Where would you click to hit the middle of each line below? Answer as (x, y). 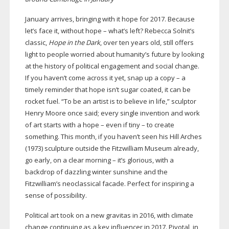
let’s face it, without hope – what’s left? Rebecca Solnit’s (110, 31)
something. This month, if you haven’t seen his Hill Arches (113, 137)
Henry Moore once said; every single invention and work (112, 113)
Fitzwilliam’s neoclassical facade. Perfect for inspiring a (109, 184)
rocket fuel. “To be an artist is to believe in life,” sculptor (110, 101)
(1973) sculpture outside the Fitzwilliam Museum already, (112, 148)
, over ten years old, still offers (147, 43)
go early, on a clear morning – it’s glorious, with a (99, 160)
